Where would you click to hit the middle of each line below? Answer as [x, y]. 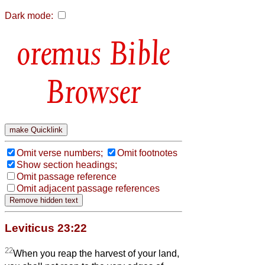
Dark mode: [29, 16]
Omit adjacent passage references [88, 188]
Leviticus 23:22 [46, 228]
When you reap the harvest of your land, [96, 254]
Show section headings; [67, 164]
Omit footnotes [147, 153]
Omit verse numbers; [60, 153]
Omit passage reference [67, 176]
